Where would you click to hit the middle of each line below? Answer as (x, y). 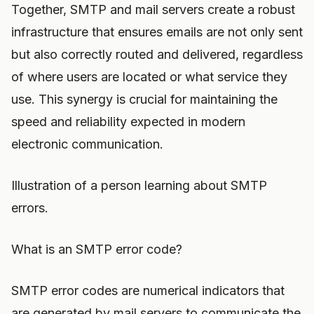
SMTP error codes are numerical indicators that (148, 291)
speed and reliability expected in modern (128, 122)
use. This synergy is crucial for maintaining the (144, 99)
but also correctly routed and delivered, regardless (157, 54)
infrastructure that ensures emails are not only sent (157, 32)
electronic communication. (87, 144)
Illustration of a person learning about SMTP (139, 185)
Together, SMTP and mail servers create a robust (153, 9)
